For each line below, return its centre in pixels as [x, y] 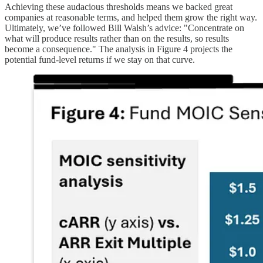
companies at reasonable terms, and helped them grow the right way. [131, 18]
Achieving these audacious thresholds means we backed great [119, 7]
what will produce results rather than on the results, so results [117, 39]
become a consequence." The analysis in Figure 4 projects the [119, 49]
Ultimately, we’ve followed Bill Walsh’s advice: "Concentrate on [124, 28]
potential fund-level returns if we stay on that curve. [100, 60]
